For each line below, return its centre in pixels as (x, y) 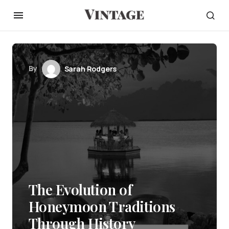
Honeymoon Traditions (102, 206)
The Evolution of (81, 189)
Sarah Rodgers (90, 69)
